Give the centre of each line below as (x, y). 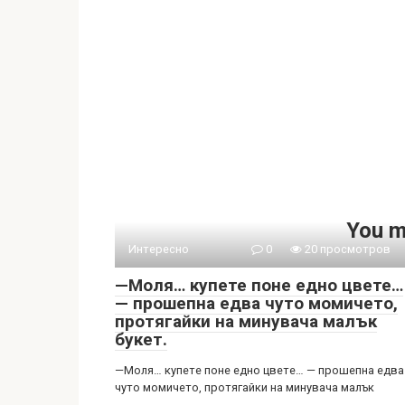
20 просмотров (346, 249)
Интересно (159, 249)
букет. (141, 339)
